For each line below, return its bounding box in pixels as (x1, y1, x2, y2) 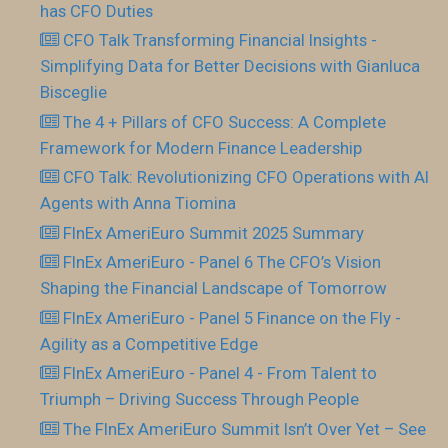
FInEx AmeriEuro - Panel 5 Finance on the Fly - (63, 307, 402, 328)
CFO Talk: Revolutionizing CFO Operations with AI (63, 167, 430, 188)
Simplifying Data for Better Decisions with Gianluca (40, 56, 420, 77)
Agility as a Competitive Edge (40, 333, 258, 354)
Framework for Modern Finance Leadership (40, 137, 362, 158)
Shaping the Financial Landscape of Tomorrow (40, 278, 387, 299)
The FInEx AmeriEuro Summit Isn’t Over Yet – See (63, 418, 427, 439)
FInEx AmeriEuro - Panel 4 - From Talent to (63, 363, 378, 384)
